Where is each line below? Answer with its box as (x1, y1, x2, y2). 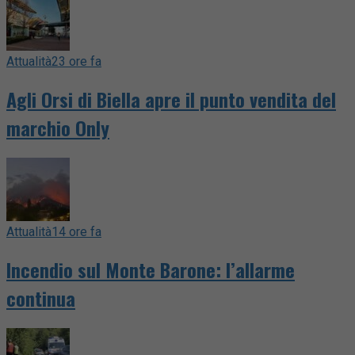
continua (6, 283, 75, 312)
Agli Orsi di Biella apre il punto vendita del (6, 85, 336, 114)
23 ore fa (52, 54, 101, 70)
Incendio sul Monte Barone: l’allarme (6, 254, 295, 284)
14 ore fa (52, 224, 101, 239)
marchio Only (6, 113, 109, 143)
